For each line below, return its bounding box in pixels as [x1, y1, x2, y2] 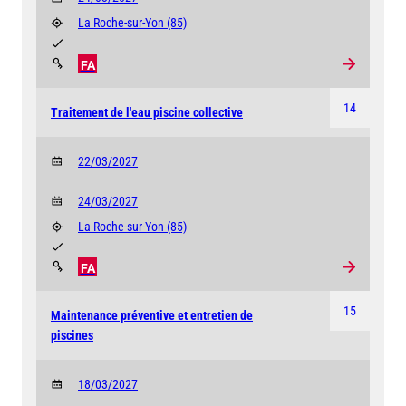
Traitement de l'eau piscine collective [51, 104, 243, 120]
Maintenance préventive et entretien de [51, 307, 253, 323]
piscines [51, 327, 93, 343]
